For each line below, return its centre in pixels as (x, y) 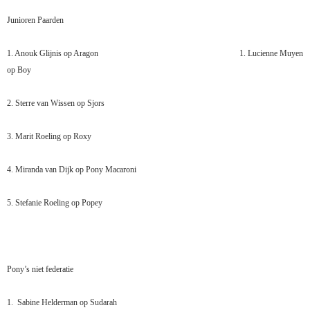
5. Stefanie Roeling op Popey (55, 203)
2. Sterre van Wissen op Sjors (56, 103)
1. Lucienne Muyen (271, 54)
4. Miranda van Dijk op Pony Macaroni (72, 170)
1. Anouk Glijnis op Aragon (53, 54)
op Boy (19, 70)
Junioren (21, 20)
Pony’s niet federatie (40, 270)
